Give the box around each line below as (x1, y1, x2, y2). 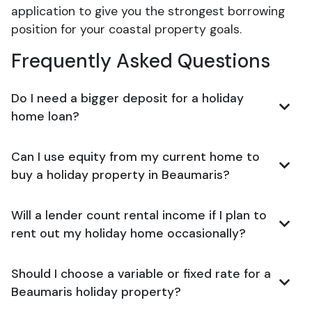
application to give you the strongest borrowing (11, 3, 285, 19)
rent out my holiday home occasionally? (11, 226, 246, 241)
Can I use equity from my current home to (11, 149, 260, 164)
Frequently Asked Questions (11, 48, 270, 74)
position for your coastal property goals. (11, 22, 242, 37)
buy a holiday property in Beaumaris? (11, 167, 230, 182)
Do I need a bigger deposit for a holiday (11, 91, 244, 106)
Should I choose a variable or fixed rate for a (11, 266, 271, 281)
